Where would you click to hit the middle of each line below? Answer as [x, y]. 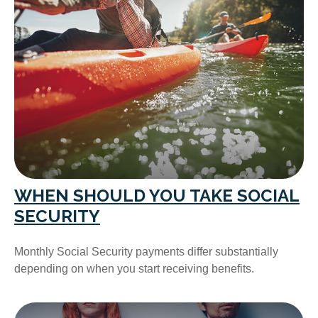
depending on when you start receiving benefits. [134, 268]
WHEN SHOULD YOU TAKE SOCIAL [157, 195]
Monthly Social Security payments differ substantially [146, 251]
